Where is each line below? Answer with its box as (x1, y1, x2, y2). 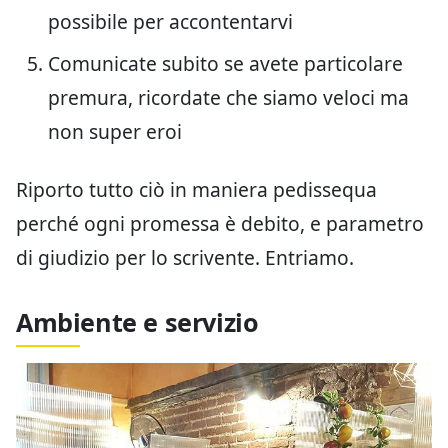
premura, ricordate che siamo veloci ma (48, 84, 409, 112)
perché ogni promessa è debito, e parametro (16, 210, 424, 238)
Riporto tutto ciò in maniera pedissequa (16, 176, 377, 204)
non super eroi (48, 118, 182, 146)
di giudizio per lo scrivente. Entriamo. (16, 244, 354, 272)
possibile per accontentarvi (48, 8, 293, 36)
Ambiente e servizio (16, 305, 259, 340)
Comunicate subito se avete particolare (48, 50, 403, 78)
